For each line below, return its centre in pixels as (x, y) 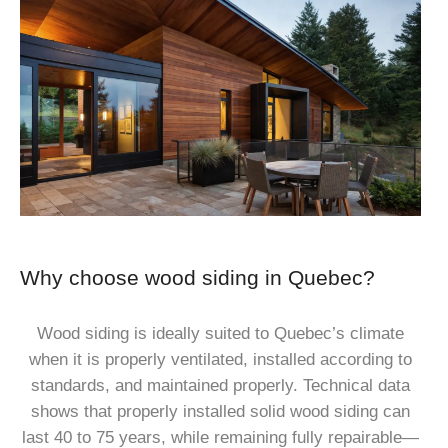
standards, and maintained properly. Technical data (221, 385)
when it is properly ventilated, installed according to (221, 359)
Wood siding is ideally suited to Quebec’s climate (221, 333)
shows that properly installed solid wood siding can (221, 411)
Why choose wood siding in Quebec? (197, 277)
